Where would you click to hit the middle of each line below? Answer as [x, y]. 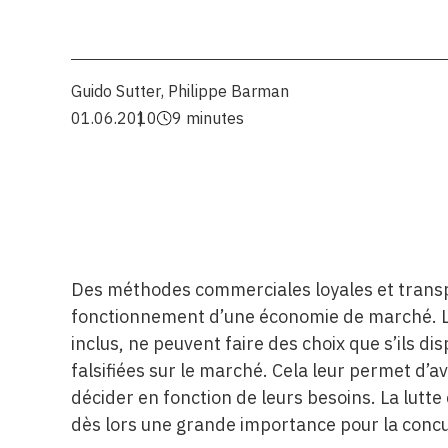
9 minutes [207, 118]
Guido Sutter [116, 91]
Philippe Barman [229, 91]
